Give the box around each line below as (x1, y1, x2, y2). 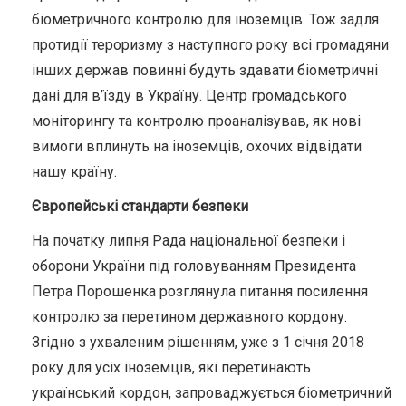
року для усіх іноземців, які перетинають (32, 358, 311, 376)
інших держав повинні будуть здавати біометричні (32, 61, 378, 79)
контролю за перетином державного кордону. (32, 307, 347, 325)
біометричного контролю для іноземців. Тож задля (32, 10, 379, 28)
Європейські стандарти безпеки (32, 197, 248, 215)
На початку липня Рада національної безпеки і (32, 231, 345, 249)
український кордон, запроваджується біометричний (32, 383, 391, 401)
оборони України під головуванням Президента (32, 256, 356, 275)
